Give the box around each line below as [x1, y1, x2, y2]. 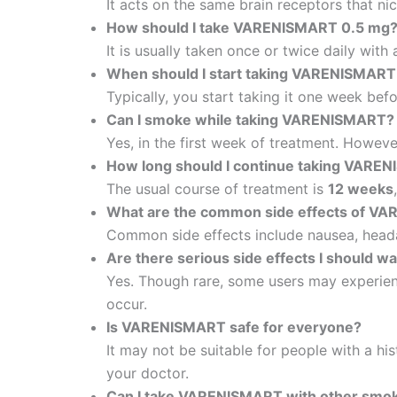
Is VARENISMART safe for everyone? [106, 317, 362, 336]
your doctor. [106, 363, 189, 382]
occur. [106, 294, 147, 313]
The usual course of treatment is [106, 179, 328, 198]
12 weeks [328, 179, 393, 198]
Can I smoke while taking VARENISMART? [106, 110, 394, 128]
